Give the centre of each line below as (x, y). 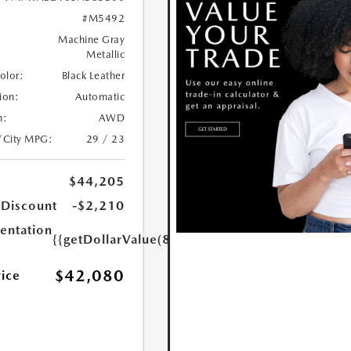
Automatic (100, 97)
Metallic (106, 54)
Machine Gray (92, 40)
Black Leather (93, 76)
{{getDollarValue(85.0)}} (130, 239)
